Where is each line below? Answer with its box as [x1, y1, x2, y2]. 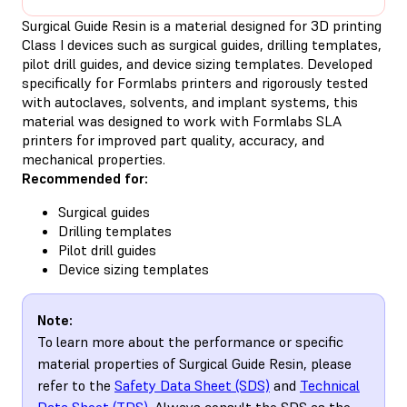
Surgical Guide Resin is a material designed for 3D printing [22, 15, 382, 35]
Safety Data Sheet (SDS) [114, 375, 270, 394]
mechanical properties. [22, 149, 165, 168]
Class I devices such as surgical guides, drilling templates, [22, 35, 382, 54]
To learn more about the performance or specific [37, 332, 343, 351]
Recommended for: [22, 168, 148, 187]
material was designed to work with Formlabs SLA [22, 111, 342, 130]
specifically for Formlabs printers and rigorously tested [22, 73, 368, 92]
